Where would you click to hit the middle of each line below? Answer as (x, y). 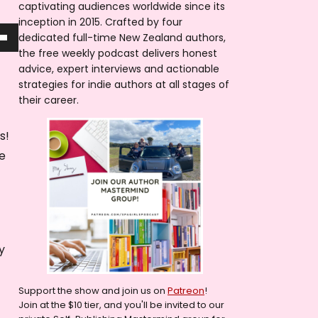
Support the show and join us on (93, 290)
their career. (49, 100)
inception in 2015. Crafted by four (100, 22)
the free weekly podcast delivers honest (118, 53)
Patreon (186, 290)
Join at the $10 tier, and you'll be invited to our (121, 305)
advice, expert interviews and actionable (119, 68)
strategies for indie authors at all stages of (124, 84)
